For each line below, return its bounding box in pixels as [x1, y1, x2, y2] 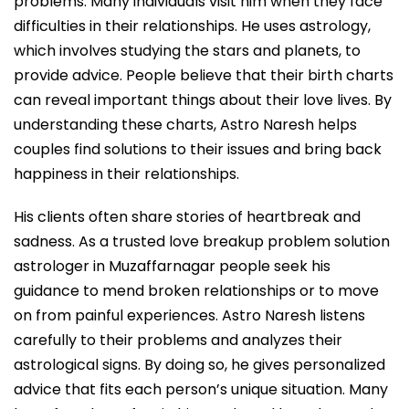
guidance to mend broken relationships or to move [14, 280, 379, 302]
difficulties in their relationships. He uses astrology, [14, 16, 371, 37]
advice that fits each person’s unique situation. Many [14, 379, 388, 401]
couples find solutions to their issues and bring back [14, 139, 382, 161]
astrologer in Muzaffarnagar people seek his [14, 256, 330, 278]
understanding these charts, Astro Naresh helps [14, 114, 357, 136]
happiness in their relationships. [14, 163, 239, 185]
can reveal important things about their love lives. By [14, 89, 392, 111]
